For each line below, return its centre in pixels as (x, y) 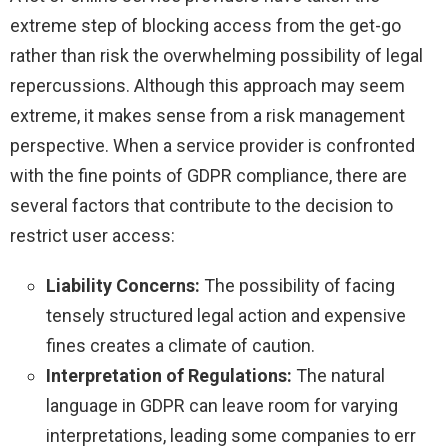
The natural (338, 375)
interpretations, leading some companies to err (231, 435)
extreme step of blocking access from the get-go (205, 25)
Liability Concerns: (123, 285)
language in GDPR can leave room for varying (222, 405)
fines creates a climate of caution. (180, 345)
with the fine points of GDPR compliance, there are (208, 175)
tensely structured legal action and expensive (226, 315)
